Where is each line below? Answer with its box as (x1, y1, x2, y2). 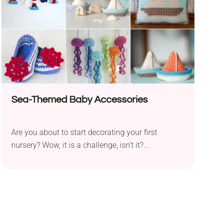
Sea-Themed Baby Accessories (11, 94, 148, 105)
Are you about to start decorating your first (11, 127, 157, 137)
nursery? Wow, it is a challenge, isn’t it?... (11, 140, 149, 150)
